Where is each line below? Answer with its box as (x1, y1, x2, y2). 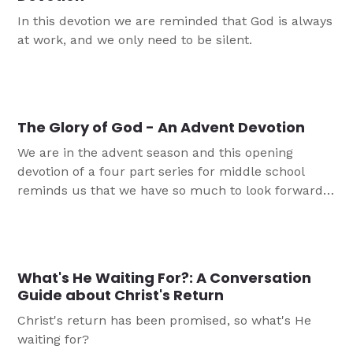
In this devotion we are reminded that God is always (17, 13, 333, 29)
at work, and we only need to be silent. (17, 32, 253, 48)
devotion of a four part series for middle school (17, 164, 306, 180)
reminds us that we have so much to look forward (17, 183, 324, 199)
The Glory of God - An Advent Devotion (17, 117, 306, 138)
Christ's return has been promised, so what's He (17, 313, 312, 329)
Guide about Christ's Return (17, 285, 225, 306)
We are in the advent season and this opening (17, 145, 294, 161)
